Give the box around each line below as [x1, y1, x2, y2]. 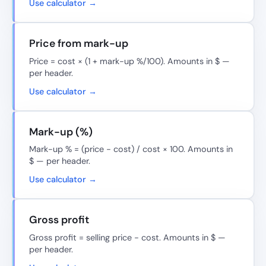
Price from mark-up [29, 37, 128, 50]
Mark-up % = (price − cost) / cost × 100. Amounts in [29, 144, 233, 155]
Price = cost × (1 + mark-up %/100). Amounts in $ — [29, 55, 230, 66]
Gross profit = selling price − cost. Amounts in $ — [29, 232, 226, 243]
